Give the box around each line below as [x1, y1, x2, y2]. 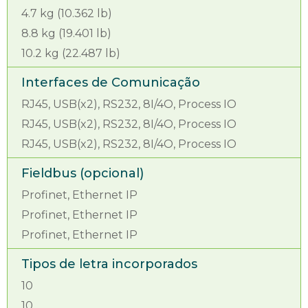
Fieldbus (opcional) [21, 166, 144, 181]
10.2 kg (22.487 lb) [21, 47, 120, 60]
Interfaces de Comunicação [21, 75, 200, 90]
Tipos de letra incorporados [21, 256, 197, 272]
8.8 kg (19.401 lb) [21, 27, 111, 40]
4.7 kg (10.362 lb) [21, 7, 112, 20]
